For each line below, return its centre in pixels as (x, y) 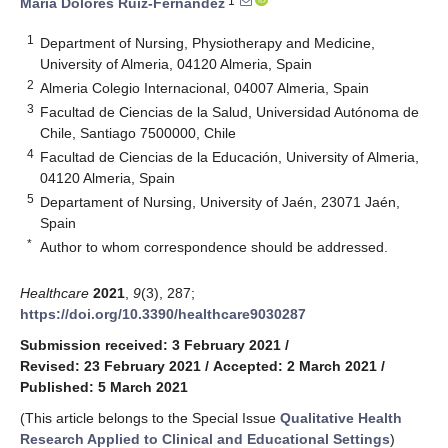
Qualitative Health (341, 417)
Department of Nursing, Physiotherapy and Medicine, (208, 42)
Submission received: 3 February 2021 (150, 344)
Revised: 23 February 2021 (110, 365)
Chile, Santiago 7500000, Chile (138, 132)
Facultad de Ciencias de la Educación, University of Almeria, (230, 156)
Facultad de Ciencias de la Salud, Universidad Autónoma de (230, 111)
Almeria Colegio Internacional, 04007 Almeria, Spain (205, 87)
